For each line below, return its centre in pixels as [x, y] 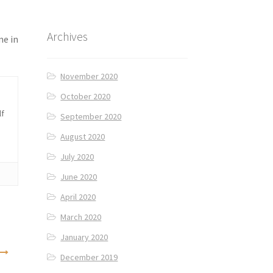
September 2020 [91, 117]
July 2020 [77, 157]
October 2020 [86, 97]
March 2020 [81, 217]
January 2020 [84, 237]
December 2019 [89, 257]
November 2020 [89, 76]
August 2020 [83, 137]
